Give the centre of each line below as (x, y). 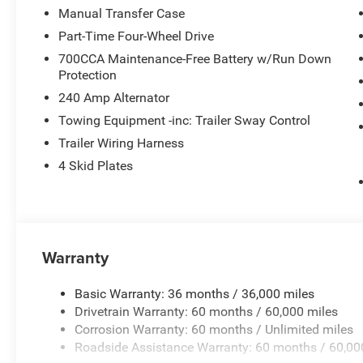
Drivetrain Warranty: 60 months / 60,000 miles (207, 312)
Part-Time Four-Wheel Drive (137, 36)
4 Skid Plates (96, 166)
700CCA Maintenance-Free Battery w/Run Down (195, 59)
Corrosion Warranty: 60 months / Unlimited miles (214, 330)
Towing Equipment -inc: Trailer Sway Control (185, 121)
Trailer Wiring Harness (122, 143)
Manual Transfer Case (122, 14)
